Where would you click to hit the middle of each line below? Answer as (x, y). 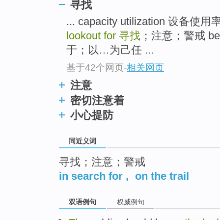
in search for (91, 176)
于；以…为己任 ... (110, 50)
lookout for (93, 36)
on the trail (162, 176)
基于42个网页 (95, 67)
